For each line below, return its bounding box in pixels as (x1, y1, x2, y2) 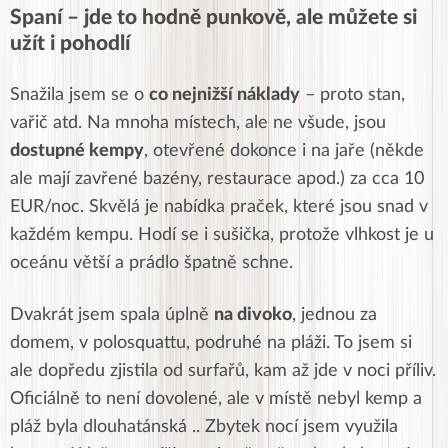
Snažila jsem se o (10, 86, 149, 105)
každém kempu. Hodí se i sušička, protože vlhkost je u (10, 226, 434, 245)
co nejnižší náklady (149, 86, 300, 105)
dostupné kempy (10, 142, 144, 161)
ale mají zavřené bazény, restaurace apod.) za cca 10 (10, 170, 424, 189)
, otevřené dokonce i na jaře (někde (144, 142, 424, 161)
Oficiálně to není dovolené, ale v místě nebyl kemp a (10, 390, 422, 409)
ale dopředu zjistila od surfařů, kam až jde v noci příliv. (10, 362, 436, 381)
